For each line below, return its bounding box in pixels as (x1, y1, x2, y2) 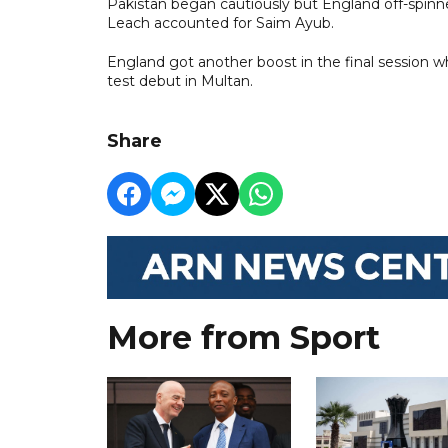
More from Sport (107, 317, 380, 357)
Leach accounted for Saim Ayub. (107, 13, 334, 32)
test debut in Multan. (107, 71, 253, 90)
